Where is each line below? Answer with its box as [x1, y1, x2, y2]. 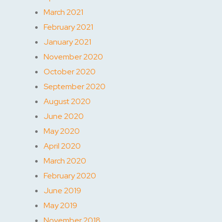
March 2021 [44, 6, 83, 17]
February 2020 [44, 170, 96, 181]
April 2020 [44, 140, 81, 151]
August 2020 [44, 96, 91, 107]
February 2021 [44, 21, 93, 32]
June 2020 [44, 111, 84, 121]
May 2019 [44, 200, 77, 211]
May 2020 [44, 125, 80, 136]
